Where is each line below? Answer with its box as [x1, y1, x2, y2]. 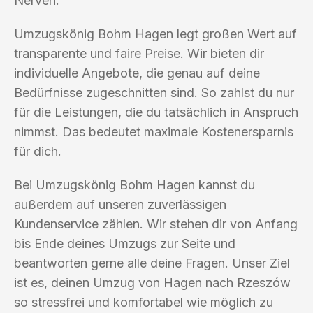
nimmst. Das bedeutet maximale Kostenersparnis [14, 124, 293, 139]
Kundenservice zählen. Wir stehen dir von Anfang [14, 216, 298, 231]
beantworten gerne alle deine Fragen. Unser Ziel [14, 255, 290, 270]
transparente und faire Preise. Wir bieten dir [14, 45, 264, 61]
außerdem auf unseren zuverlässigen [14, 196, 226, 212]
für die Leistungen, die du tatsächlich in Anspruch [14, 104, 298, 119]
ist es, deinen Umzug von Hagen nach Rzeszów [14, 275, 291, 290]
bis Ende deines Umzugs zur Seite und [14, 235, 235, 251]
